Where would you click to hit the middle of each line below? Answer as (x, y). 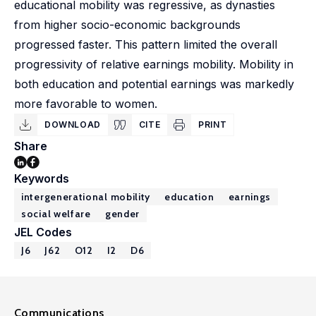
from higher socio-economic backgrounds (127, 25)
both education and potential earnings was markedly (154, 84)
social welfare (56, 214)
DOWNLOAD (73, 124)
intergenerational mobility (86, 197)
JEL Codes (43, 232)
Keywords (42, 178)
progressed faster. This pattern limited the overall (146, 44)
